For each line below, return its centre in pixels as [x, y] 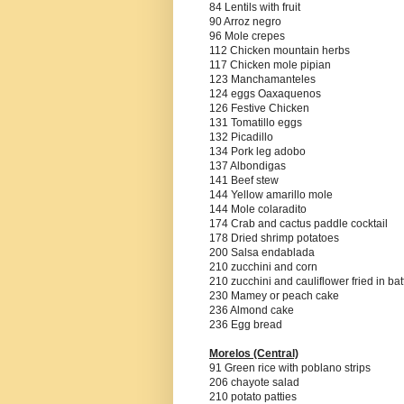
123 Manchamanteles [262, 80]
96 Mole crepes [247, 37]
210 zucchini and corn [263, 267]
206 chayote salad [254, 383]
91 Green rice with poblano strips [290, 368]
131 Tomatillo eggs [256, 123]
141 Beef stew [244, 181]
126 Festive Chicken [259, 109]
